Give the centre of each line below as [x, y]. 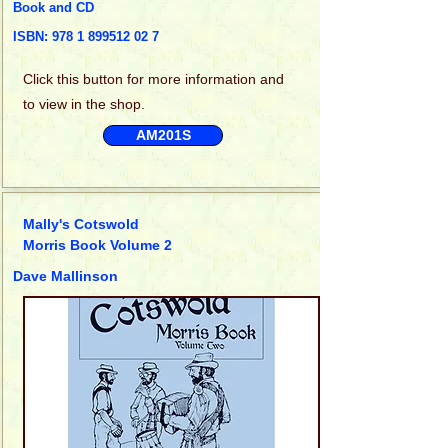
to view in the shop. [84, 103]
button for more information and [183, 78]
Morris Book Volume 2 [97, 244]
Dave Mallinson [65, 275]
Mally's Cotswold [81, 223]
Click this [53, 78]
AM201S [163, 134]
